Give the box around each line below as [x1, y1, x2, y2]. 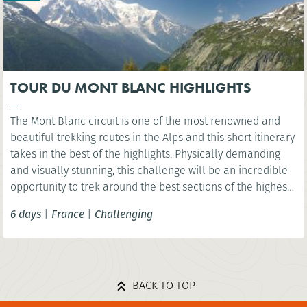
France [51, 206, 84, 222]
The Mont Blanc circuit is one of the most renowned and [10, 112, 280, 129]
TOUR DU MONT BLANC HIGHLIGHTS [10, 78, 251, 97]
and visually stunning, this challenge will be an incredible [10, 162, 223, 178]
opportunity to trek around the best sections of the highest [10, 178, 291, 195]
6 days [10, 206, 41, 222]
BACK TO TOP [132, 277, 195, 293]
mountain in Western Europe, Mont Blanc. [10, 195, 210, 211]
